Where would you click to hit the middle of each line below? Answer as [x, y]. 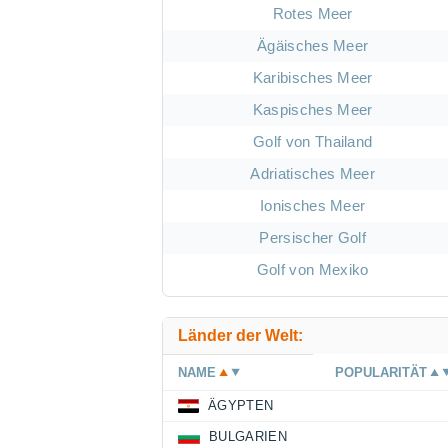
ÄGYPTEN [241, 406]
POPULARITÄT [381, 373]
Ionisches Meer [312, 206]
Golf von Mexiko [312, 270]
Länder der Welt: [240, 336]
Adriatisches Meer [312, 174]
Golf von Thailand [312, 142]
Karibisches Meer [312, 78]
